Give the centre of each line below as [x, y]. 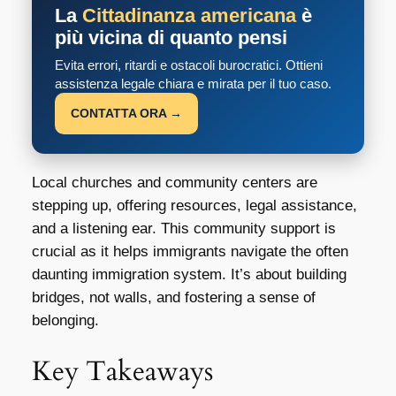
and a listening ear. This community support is [183, 229]
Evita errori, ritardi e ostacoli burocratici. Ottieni [188, 65]
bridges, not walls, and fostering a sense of [173, 298]
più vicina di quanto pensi [171, 38]
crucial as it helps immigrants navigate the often [190, 252]
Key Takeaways [122, 371]
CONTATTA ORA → [126, 114]
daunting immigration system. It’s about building [189, 275]
